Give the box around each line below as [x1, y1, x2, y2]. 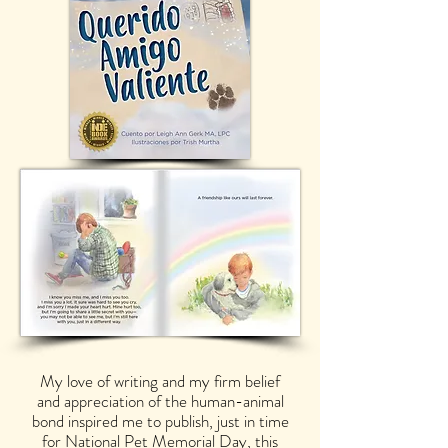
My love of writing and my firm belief [40, 369, 280, 393]
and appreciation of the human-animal [36, 389, 284, 413]
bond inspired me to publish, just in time [31, 409, 289, 433]
